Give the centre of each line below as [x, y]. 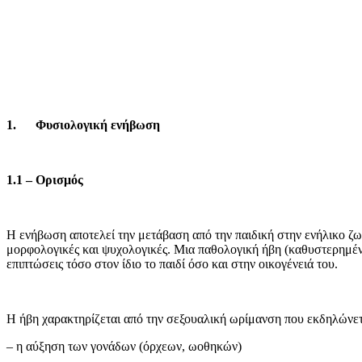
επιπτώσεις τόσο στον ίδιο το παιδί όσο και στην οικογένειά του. [172, 263]
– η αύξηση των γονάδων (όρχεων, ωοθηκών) [124, 346]
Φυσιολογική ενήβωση [98, 124]
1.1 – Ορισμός [45, 179]
